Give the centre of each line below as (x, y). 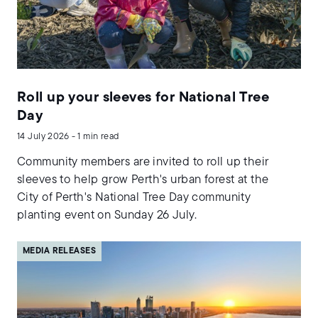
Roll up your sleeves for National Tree (143, 98)
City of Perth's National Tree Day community (134, 197)
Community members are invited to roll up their (143, 162)
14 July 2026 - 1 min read (68, 136)
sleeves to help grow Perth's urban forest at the (143, 180)
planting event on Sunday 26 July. (107, 215)
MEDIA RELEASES (59, 251)
